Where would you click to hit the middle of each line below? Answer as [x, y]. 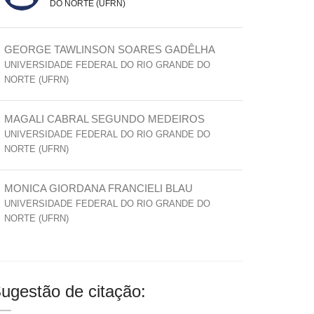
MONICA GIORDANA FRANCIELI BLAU [98, 188]
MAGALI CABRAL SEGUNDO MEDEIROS [104, 119]
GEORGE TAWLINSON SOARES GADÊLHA [110, 49]
